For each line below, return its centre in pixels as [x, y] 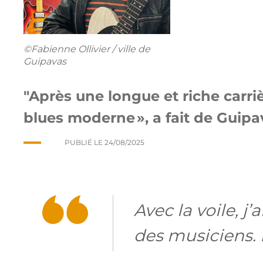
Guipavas [45, 61]
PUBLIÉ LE [84, 142]
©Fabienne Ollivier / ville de [87, 49]
